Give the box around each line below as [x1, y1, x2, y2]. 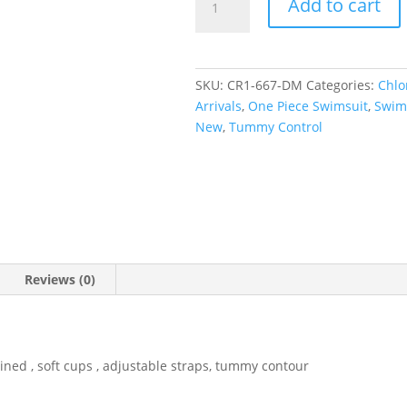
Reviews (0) [25, 271, 96, 289]
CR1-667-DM [226, 76, 303, 94]
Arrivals [194, 97, 242, 115]
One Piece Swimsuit [247, 97, 368, 115]
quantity [194, 67, 245, 85]
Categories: [305, 76, 378, 94]
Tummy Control [228, 118, 323, 136]
